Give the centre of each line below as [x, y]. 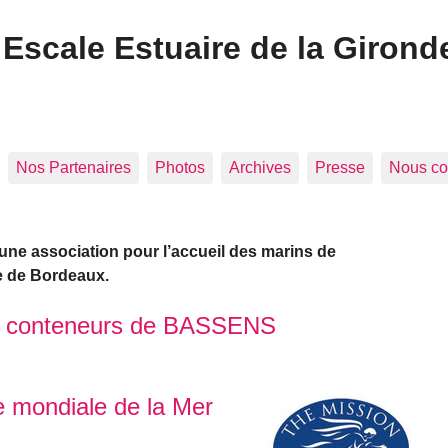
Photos [180, 167]
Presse [340, 167]
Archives [260, 167]
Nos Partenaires [73, 167]
